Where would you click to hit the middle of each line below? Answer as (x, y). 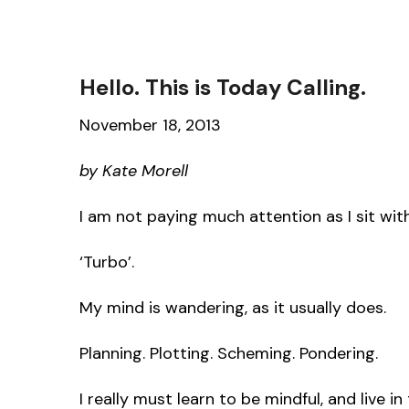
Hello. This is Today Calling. (223, 87)
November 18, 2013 (150, 125)
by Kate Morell (134, 170)
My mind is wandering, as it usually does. (233, 307)
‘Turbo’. (107, 262)
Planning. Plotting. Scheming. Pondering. (229, 353)
